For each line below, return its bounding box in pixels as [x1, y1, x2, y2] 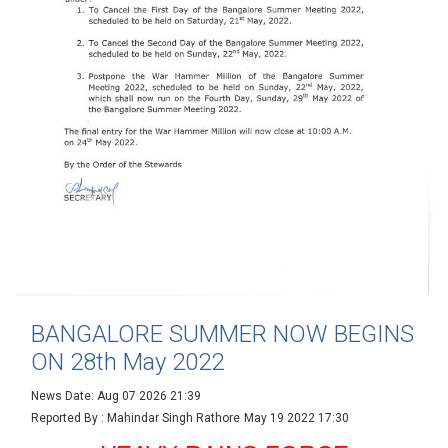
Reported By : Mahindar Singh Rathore [31, 411, 240, 426]
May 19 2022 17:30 [244, 411, 349, 426]
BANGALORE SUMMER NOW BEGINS [31, 320, 414, 349]
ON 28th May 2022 [31, 348, 224, 377]
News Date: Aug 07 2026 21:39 [31, 389, 201, 404]
